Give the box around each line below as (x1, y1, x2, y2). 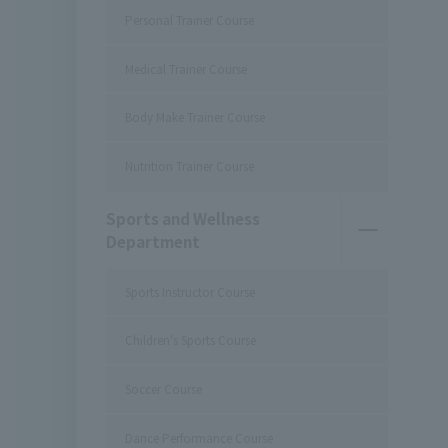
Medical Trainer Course (125, 60, 248, 77)
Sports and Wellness (105, 207, 260, 230)
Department (105, 230, 200, 253)
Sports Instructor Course (125, 283, 256, 300)
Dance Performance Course (125, 429, 274, 446)
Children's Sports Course (125, 332, 257, 349)
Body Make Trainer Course (125, 109, 266, 126)
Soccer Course (125, 381, 203, 398)
